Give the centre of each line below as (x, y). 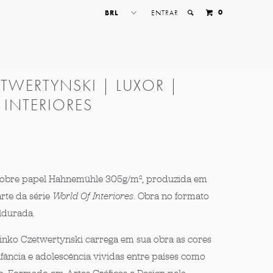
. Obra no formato (171, 196)
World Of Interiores (93, 196)
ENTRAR (165, 13)
